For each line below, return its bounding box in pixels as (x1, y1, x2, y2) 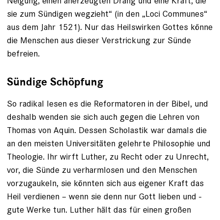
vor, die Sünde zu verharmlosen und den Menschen (7, 164, 197, 176)
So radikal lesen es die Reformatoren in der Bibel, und (7, 98, 208, 110)
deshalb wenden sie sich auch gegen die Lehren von (7, 111, 199, 123)
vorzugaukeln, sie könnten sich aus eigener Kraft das (7, 177, 204, 189)
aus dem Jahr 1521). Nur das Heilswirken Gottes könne (7, 21, 213, 33)
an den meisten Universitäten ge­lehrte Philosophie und (7, 137, 211, 149)
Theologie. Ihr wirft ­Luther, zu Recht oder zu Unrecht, (7, 151, 209, 163)
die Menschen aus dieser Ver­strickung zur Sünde (7, 34, 191, 46)
